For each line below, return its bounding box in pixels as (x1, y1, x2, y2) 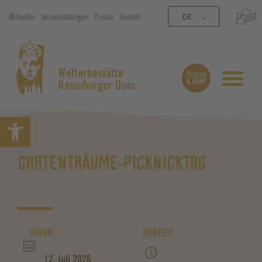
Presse (94, 14, 113, 22)
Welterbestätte (58, 68, 124, 81)
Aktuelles (9, 14, 35, 22)
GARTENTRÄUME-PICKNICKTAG (18, 156, 206, 175)
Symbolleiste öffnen (5, 111, 184, 133)
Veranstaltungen (41, 14, 88, 22)
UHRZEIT (143, 229, 174, 240)
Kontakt (119, 14, 142, 22)
